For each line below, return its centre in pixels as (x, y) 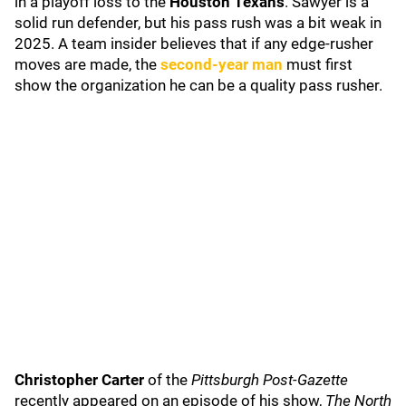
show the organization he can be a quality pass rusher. (200, 85)
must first (319, 64)
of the (168, 380)
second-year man (223, 64)
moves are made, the (87, 64)
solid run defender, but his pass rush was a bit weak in (198, 23)
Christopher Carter (79, 380)
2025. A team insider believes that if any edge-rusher (194, 43)
